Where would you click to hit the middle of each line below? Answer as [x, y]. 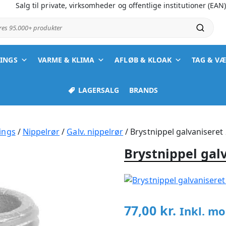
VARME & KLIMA [66, 60]
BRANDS [144, 90]
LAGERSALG [99, 90]
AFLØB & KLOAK [143, 60]
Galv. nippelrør [95, 132]
